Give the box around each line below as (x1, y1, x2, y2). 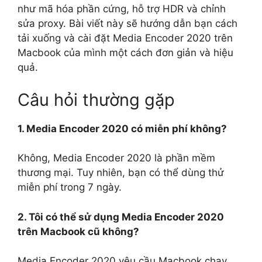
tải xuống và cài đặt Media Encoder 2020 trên (18, 32, 233, 44)
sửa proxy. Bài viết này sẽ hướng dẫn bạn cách (18, 18, 237, 30)
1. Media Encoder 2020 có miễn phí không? (18, 122, 227, 135)
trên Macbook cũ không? (18, 225, 139, 237)
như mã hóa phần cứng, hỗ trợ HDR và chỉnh (18, 3, 226, 15)
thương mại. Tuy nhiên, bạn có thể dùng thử (18, 167, 224, 179)
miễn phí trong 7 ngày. (18, 181, 122, 194)
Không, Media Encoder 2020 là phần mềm (18, 152, 215, 164)
